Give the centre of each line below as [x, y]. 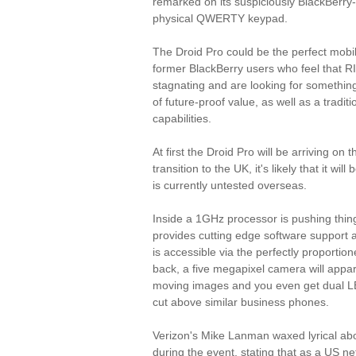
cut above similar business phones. [241, 302]
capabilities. [182, 118]
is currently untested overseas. [230, 185]
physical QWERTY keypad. [220, 18]
